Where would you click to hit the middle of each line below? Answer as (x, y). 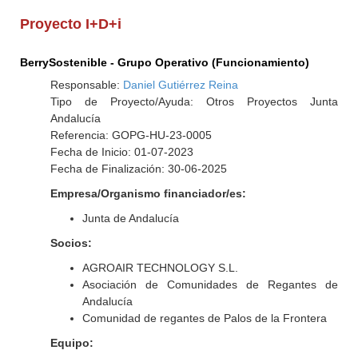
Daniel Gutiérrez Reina (180, 85)
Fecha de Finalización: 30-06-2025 (138, 169)
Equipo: (72, 343)
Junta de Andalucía (130, 218)
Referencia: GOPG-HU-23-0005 (131, 135)
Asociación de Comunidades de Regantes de (210, 284)
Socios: (71, 243)
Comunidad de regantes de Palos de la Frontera (204, 318)
